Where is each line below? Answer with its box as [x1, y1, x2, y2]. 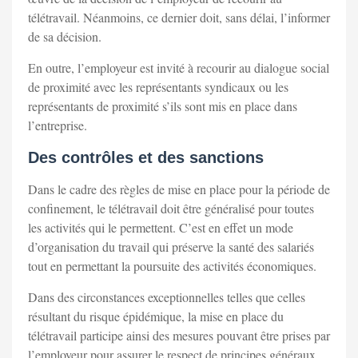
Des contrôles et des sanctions [28, 149, 264, 167]
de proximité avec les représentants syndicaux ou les [28, 78, 288, 96]
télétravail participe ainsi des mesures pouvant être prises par [28, 327, 330, 344]
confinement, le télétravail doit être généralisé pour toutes [28, 200, 314, 217]
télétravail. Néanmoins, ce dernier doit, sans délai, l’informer [28, 9, 330, 26]
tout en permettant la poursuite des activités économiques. [28, 257, 316, 275]
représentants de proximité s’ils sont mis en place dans [28, 97, 297, 115]
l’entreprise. [28, 117, 87, 134]
